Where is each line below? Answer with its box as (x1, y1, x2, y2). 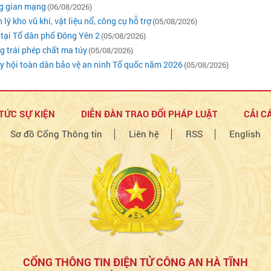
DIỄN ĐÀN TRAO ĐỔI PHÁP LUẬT (81, 108, 218, 120)
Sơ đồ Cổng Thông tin (10, 128, 102, 140)
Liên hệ (129, 128, 159, 140)
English (229, 128, 261, 140)
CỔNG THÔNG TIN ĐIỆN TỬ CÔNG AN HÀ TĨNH (23, 255, 248, 269)
